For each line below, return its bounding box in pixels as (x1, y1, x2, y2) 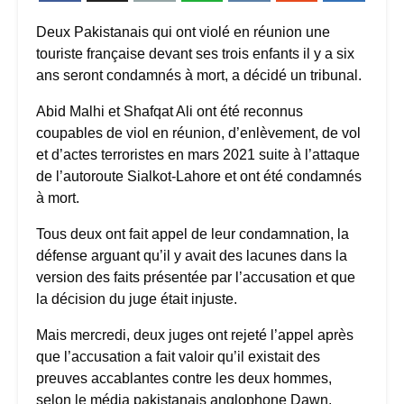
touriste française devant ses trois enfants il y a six (36, 46, 354, 62)
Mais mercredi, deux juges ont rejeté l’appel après (36, 327, 353, 344)
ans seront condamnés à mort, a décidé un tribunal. (36, 68, 365, 84)
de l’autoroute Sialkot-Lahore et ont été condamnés (36, 169, 362, 185)
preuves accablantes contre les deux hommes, (36, 371, 332, 387)
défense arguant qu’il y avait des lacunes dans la (36, 248, 347, 264)
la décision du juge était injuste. (36, 291, 241, 308)
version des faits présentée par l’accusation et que (36, 270, 355, 286)
